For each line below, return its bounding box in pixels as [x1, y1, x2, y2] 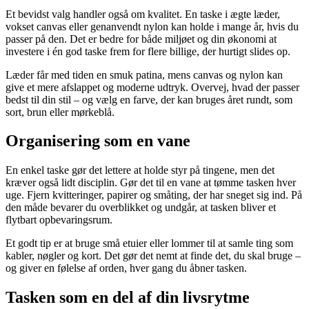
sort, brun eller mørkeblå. [6, 106, 114, 118]
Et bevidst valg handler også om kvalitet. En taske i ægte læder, [6, 8, 280, 20]
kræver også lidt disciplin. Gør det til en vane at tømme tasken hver [6, 177, 296, 189]
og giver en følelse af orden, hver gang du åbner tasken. [6, 262, 247, 275]
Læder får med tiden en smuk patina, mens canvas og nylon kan [6, 68, 283, 81]
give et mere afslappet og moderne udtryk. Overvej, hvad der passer [6, 81, 299, 93]
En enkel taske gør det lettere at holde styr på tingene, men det [6, 164, 275, 177]
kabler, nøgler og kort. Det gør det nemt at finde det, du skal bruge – [6, 250, 301, 262]
